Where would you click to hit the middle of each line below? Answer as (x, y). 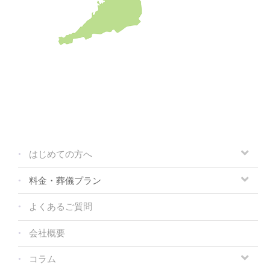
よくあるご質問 (61, 207)
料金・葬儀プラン (65, 181)
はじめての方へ (61, 155)
